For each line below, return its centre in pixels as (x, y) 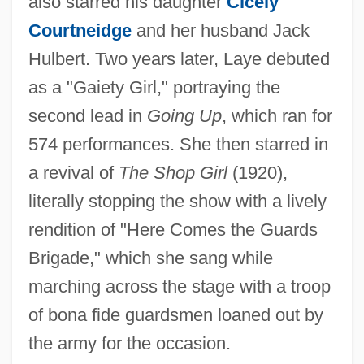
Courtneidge (80, 30)
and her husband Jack (220, 30)
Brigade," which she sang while (150, 258)
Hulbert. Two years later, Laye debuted (179, 58)
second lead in (87, 115)
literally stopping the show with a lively (177, 201)
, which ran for (277, 115)
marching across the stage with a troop (179, 286)
